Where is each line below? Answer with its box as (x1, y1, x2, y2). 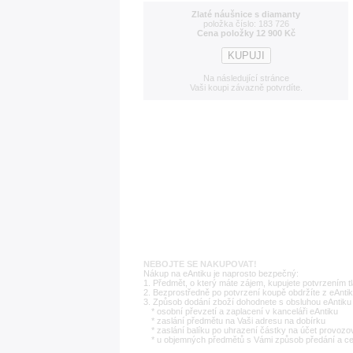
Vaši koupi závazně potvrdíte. (189, 83, 303, 92)
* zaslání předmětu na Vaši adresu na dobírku (151, 316, 325, 325)
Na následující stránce (203, 73, 289, 83)
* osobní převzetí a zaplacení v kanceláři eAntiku (151, 307, 338, 316)
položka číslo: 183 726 (203, 19, 289, 28)
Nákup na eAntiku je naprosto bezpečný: (143, 269, 299, 278)
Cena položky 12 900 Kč (196, 28, 295, 38)
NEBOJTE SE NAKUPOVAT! (143, 259, 257, 269)
